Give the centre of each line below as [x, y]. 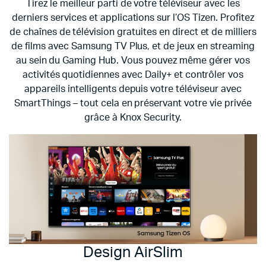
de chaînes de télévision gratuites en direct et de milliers [133, 32]
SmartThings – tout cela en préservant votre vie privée [133, 103]
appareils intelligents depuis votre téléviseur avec [133, 89]
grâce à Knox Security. [133, 117]
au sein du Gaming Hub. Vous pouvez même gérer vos [133, 60]
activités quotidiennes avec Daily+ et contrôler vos [133, 75]
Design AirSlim [133, 253]
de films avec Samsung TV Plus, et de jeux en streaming [133, 46]
